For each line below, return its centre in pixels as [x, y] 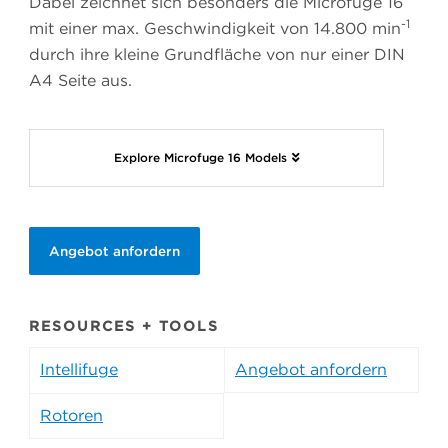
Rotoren [71, 416]
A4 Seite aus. [80, 81]
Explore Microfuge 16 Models [200, 158]
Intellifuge [79, 370]
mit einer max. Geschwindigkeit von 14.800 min [215, 29]
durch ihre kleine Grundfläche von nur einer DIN [217, 55]
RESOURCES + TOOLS [124, 326]
